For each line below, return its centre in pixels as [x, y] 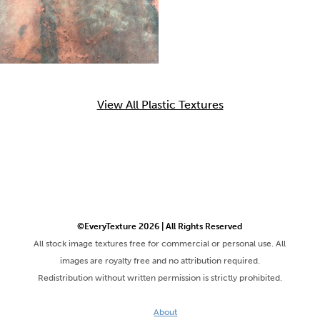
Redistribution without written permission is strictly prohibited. [160, 277]
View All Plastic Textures [160, 104]
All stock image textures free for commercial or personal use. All [160, 243]
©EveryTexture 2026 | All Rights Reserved [160, 226]
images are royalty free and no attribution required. [160, 260]
